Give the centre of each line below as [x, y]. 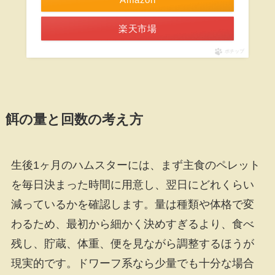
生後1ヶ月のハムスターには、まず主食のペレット [135, 165]
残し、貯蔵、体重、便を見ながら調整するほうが [132, 244]
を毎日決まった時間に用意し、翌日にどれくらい [132, 185]
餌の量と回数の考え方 [74, 120]
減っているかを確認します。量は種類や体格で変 [132, 205]
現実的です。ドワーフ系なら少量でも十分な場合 [132, 264]
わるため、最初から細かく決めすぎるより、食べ [132, 224]
